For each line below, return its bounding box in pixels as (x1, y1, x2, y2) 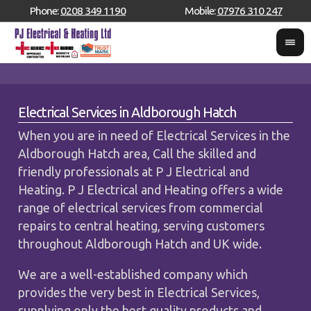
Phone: (30, 3, 60, 17)
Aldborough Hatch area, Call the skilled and (18, 146, 257, 160)
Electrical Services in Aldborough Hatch (18, 104, 237, 120)
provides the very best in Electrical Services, (18, 285, 260, 299)
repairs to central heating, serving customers (18, 218, 265, 233)
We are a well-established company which (18, 267, 249, 281)
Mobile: (184, 3, 217, 17)
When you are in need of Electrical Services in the (18, 128, 291, 142)
